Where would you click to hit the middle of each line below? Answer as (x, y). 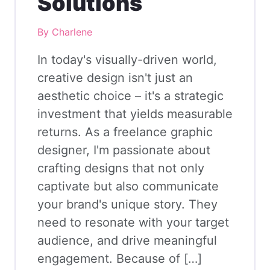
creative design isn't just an (115, 77)
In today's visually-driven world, (127, 59)
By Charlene (65, 32)
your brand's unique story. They (127, 204)
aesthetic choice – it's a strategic (130, 96)
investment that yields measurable (135, 114)
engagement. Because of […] (120, 258)
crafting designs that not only (121, 168)
